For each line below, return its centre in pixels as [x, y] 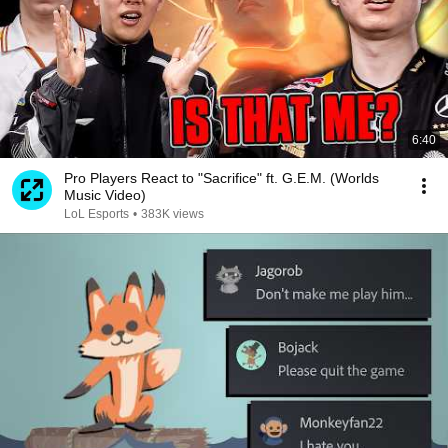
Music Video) [105, 195]
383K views [172, 214]
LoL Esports [96, 214]
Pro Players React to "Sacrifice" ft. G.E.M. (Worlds [221, 178]
